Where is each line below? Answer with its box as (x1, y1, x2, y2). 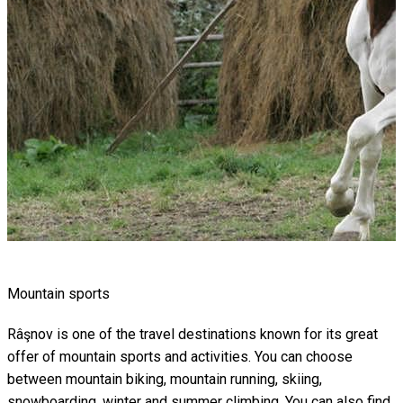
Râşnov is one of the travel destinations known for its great (7, 325, 378, 343)
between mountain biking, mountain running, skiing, (7, 370, 322, 388)
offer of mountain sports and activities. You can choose (7, 347, 353, 365)
